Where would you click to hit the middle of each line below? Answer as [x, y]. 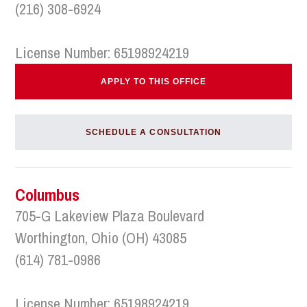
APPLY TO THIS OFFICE [153, 82]
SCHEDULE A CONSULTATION [153, 132]
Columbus [48, 195]
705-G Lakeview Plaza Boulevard [110, 216]
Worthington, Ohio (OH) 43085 [101, 238]
